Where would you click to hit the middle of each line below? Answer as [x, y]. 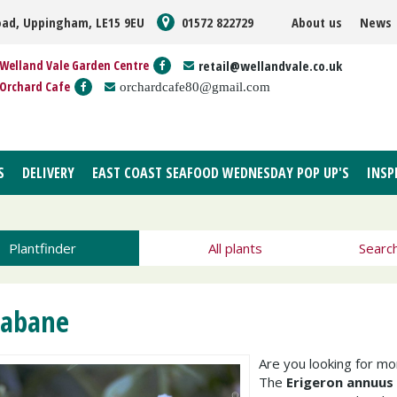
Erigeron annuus [340, 382]
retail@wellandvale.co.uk [270, 66]
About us [317, 22]
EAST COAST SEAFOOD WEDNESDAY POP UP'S [221, 173]
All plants [235, 248]
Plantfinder [42, 248]
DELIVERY [48, 173]
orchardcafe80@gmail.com [195, 86]
